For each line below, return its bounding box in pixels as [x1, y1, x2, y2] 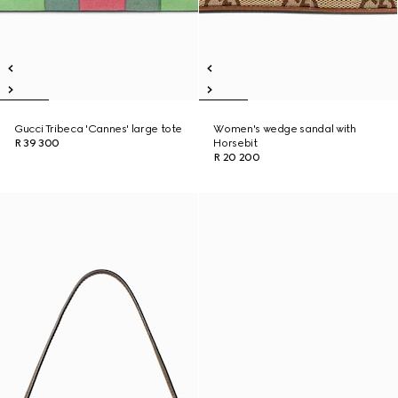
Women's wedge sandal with [213, 123, 356, 135]
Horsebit [213, 137, 258, 149]
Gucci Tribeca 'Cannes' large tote [14, 123, 183, 135]
